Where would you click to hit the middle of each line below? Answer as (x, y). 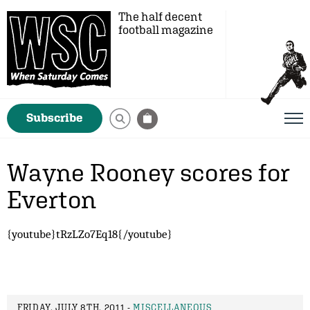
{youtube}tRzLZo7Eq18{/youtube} (90, 234)
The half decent (160, 17)
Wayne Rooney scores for (149, 172)
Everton (52, 199)
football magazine (166, 30)
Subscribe (55, 118)
